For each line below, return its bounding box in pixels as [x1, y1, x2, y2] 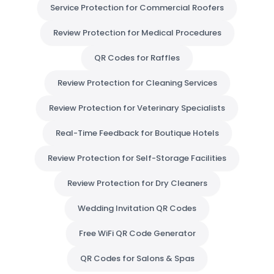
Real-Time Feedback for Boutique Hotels [55, 127, 219, 139]
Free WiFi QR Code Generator [78, 228, 196, 239]
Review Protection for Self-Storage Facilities [48, 152, 226, 164]
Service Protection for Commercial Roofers [50, 2, 224, 13]
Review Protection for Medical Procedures [53, 27, 221, 39]
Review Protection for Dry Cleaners [67, 177, 207, 189]
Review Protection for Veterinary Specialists [49, 102, 225, 114]
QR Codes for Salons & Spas [80, 253, 194, 264]
